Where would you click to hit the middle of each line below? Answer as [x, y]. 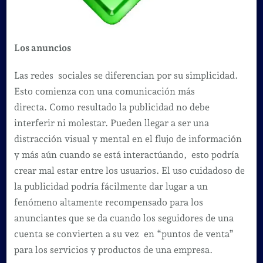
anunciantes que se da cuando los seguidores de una [124, 218]
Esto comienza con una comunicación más [104, 91]
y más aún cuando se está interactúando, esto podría [126, 154]
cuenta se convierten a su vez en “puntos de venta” [124, 234]
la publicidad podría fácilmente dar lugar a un [111, 186]
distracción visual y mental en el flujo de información [128, 139]
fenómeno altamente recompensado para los [108, 202]
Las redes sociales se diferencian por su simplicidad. [126, 75]
